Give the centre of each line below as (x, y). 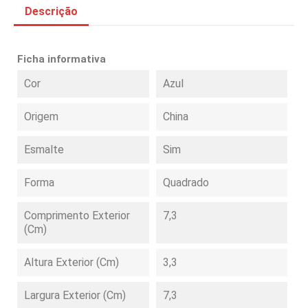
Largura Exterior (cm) (75, 295)
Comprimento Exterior (77, 216)
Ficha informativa (62, 59)
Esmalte (44, 150)
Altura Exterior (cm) (71, 262)
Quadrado (186, 183)
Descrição (51, 11)
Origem (41, 117)
